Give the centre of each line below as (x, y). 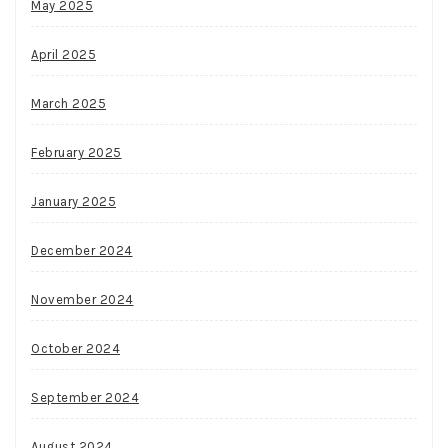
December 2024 (82, 250)
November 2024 (82, 299)
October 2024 (75, 348)
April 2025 (63, 54)
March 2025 (68, 103)
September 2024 (85, 397)
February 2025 (76, 152)
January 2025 (73, 201)
